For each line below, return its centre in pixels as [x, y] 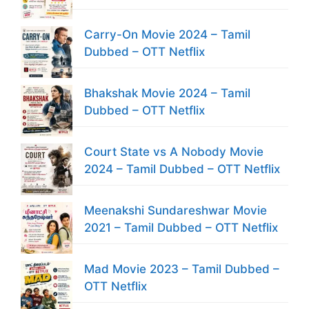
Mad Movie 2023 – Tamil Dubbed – [182, 269]
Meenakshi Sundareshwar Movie [176, 211]
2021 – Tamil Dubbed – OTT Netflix [181, 228]
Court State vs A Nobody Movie [174, 152]
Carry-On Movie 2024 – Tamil [167, 35]
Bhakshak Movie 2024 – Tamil [167, 93]
